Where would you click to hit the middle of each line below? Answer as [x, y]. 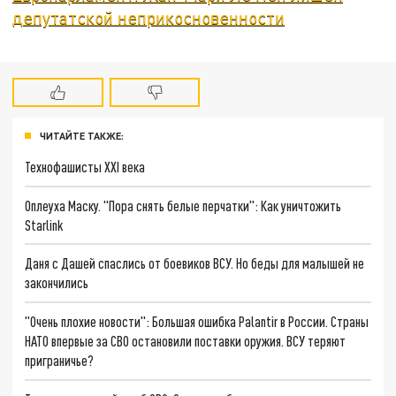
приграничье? [60, 360]
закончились [57, 283]
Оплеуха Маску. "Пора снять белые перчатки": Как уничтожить [183, 205]
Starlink [44, 225]
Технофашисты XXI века [85, 166]
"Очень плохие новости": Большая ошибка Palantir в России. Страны [197, 321]
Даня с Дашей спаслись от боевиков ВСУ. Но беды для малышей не [195, 263]
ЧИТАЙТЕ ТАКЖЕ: [82, 136]
